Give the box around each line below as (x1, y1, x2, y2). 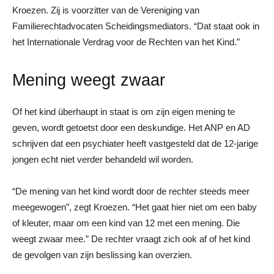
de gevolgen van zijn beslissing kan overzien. (12, 249, 192, 260)
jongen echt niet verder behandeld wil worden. (12, 154, 193, 165)
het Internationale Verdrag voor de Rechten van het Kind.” (12, 36, 240, 47)
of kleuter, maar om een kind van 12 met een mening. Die (12, 217, 240, 228)
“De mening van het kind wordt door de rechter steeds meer (12, 185, 250, 196)
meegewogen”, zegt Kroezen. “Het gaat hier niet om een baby (12, 201, 257, 212)
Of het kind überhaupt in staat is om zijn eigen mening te (12, 106, 235, 117)
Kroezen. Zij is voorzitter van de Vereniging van (12, 4, 199, 15)
